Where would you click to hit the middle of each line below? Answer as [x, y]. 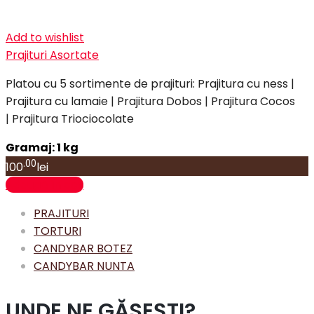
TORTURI [57, 231]
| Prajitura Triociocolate [70, 119]
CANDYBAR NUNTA [84, 266]
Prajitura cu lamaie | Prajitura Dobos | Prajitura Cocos [150, 102]
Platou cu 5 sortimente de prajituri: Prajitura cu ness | [150, 84]
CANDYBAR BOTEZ [83, 248]
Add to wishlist [45, 38]
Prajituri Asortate [52, 55]
